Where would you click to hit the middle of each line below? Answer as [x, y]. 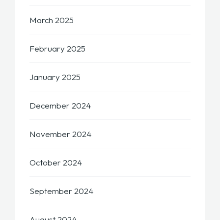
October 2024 [56, 163]
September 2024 [61, 191]
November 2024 [60, 134]
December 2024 [60, 106]
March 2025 [52, 20]
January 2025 [55, 77]
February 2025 [57, 49]
